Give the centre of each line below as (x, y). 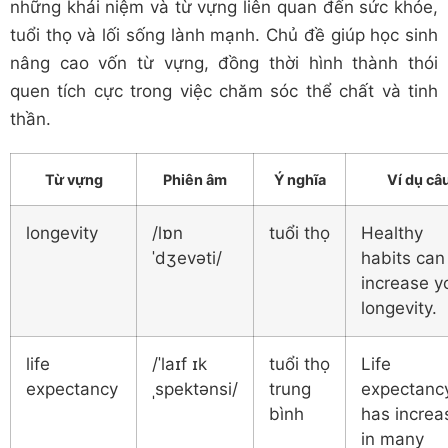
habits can (403, 257)
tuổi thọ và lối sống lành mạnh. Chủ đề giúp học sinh (224, 34)
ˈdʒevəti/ (187, 257)
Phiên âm (195, 179)
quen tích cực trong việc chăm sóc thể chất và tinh (224, 90)
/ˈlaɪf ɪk (179, 363)
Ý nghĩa (299, 179)
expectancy (72, 388)
